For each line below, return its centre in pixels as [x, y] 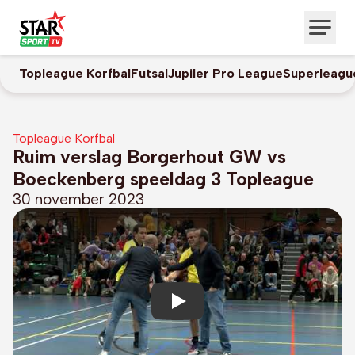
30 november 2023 [78, 199]
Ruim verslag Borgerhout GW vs [149, 157]
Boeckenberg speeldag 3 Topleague [163, 179]
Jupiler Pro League [225, 73]
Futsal [149, 73]
